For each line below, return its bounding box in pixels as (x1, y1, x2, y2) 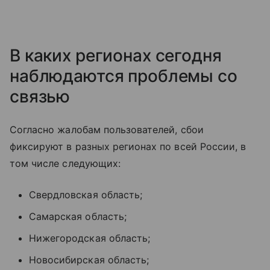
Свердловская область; (29, 188, 143, 201)
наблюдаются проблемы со (10, 65, 237, 86)
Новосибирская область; (29, 253, 149, 266)
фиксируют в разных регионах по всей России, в (10, 140, 246, 152)
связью (10, 86, 71, 107)
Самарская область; (29, 210, 127, 222)
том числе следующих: (10, 157, 121, 169)
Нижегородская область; (29, 231, 151, 244)
